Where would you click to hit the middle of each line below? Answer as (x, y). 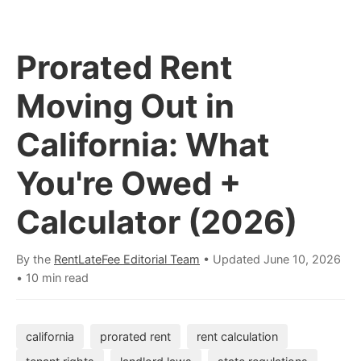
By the (35, 259)
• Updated (232, 259)
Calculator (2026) (157, 222)
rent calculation (237, 336)
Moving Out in (125, 106)
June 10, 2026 (302, 259)
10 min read (57, 278)
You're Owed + (129, 183)
